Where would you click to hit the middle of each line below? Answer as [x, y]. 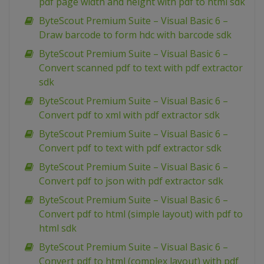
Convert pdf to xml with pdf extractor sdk [129, 115]
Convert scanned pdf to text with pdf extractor [141, 68]
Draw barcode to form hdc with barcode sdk [135, 35]
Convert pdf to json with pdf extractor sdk [131, 181]
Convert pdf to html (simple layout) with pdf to [141, 214]
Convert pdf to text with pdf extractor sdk [130, 148]
